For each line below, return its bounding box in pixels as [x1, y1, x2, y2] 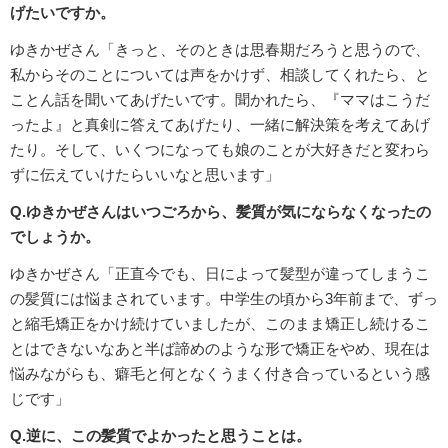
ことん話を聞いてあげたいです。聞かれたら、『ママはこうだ [10, 91, 430, 109]
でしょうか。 [10, 228, 100, 246]
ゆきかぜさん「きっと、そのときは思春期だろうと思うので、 [10, 41, 430, 59]
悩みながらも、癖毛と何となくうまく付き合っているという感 [10, 365, 430, 383]
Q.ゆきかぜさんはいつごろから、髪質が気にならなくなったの [10, 203, 431, 221]
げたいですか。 [10, 4, 115, 22]
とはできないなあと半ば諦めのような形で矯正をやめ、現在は [10, 340, 430, 358]
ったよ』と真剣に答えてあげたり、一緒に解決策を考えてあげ [10, 116, 430, 134]
